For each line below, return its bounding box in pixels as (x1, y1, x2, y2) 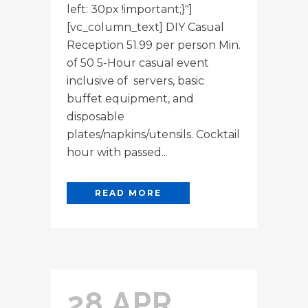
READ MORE (95, 187, 162, 198)
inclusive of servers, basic (67, 74, 204, 87)
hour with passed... (67, 145, 168, 159)
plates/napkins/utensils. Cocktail (67, 127, 240, 141)
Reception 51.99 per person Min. (67, 38, 241, 52)
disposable (67, 109, 124, 123)
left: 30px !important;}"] (67, 2, 192, 16)
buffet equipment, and (67, 91, 194, 105)
